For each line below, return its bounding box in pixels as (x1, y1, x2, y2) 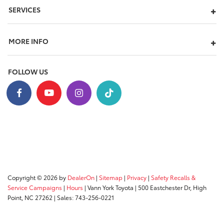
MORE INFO (8, 35, 48, 46)
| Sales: (52, 192, 75, 201)
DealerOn (67, 172, 94, 181)
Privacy (127, 172, 146, 181)
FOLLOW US (8, 66, 48, 76)
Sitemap (99, 172, 122, 181)
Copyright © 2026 (7, 172, 59, 181)
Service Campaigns (7, 182, 62, 191)
